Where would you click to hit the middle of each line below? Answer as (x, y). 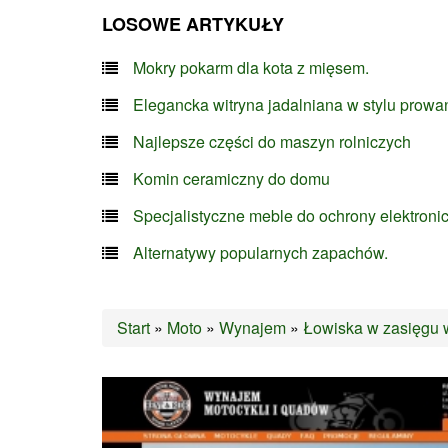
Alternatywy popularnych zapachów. (260, 252)
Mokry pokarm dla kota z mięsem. (251, 67)
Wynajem (252, 327)
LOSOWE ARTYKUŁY (193, 24)
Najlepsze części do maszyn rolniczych (272, 141)
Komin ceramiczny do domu (231, 178)
